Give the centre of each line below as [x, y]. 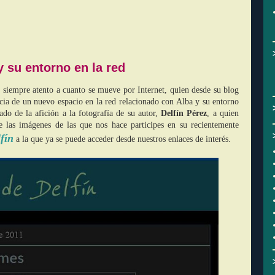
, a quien [223, 113]
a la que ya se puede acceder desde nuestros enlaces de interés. [122, 139]
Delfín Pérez [184, 113]
